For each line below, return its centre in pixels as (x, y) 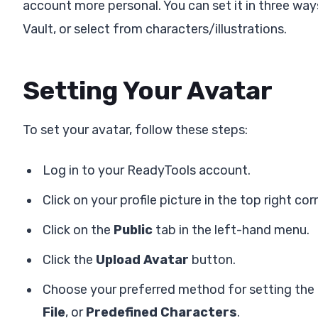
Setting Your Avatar (148, 90)
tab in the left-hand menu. (231, 230)
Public (133, 230)
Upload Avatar (142, 259)
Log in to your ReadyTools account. (147, 170)
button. (212, 259)
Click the (69, 259)
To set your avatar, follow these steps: (135, 130)
